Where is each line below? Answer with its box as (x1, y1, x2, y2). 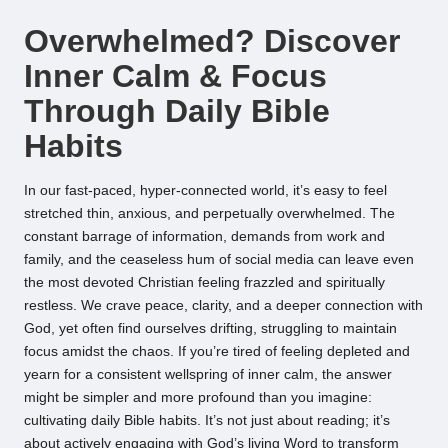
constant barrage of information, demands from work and (24, 228, 385, 244)
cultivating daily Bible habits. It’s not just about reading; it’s (24, 412, 390, 428)
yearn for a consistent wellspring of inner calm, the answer (24, 366, 392, 382)
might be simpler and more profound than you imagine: (24, 389, 372, 405)
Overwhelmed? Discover (24, 23, 400, 60)
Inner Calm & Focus (24, 58, 327, 95)
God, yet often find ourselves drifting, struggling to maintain (24, 320, 397, 336)
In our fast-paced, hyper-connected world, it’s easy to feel (24, 182, 387, 198)
